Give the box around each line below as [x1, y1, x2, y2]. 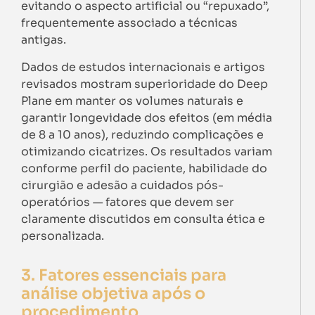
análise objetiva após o [21, 283, 205, 303]
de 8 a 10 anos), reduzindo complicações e [21, 127, 264, 142]
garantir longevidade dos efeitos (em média [21, 110, 272, 125]
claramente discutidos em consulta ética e [21, 211, 265, 226]
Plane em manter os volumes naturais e [21, 93, 243, 108]
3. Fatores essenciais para [21, 264, 226, 285]
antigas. [21, 32, 66, 48]
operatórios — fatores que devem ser [21, 194, 234, 210]
